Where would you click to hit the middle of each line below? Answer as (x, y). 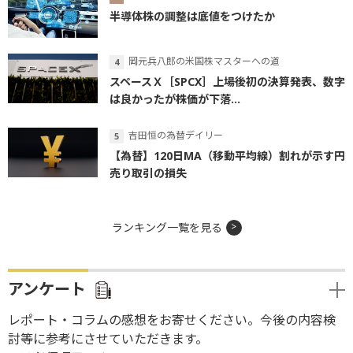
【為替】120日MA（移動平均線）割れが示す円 (227, 155)
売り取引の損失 (148, 173)
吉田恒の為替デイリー (176, 135)
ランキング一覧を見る (167, 227)
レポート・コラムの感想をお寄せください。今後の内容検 (172, 320)
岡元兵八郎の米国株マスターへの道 (204, 61)
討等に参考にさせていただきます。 (108, 338)
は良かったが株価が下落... (175, 98)
